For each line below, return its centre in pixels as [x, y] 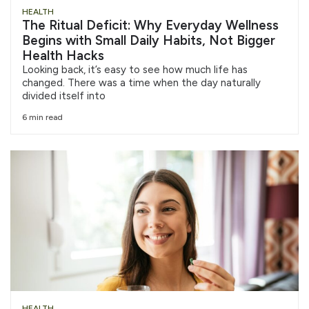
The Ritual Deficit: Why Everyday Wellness [150, 25]
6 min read [42, 118]
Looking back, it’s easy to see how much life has [135, 69]
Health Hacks [63, 55]
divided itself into [64, 96]
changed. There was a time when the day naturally [141, 82]
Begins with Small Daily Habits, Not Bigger [149, 40]
